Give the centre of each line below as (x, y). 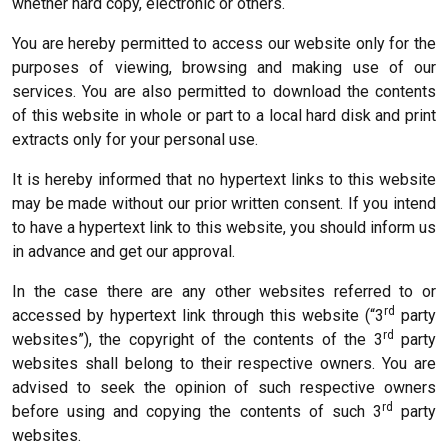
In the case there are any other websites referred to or (224, 291)
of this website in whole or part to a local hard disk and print (224, 115)
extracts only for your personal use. (135, 139)
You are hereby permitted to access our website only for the (224, 43)
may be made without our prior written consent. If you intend (224, 203)
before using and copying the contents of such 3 (197, 411)
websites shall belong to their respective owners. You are (224, 363)
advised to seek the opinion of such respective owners (224, 387)
